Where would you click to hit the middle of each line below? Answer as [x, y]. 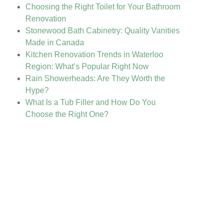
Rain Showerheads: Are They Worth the [95, 78]
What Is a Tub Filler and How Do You [90, 102]
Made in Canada [55, 42]
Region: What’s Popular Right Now [87, 66]
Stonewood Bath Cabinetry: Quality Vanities [102, 30]
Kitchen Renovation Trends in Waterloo [94, 54]
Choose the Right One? [67, 114]
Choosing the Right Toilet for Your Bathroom [103, 6]
